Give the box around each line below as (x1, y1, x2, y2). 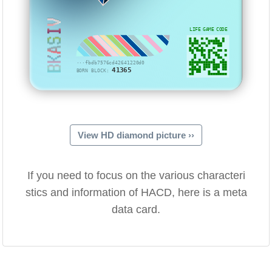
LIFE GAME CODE (189, 26, 228, 32)
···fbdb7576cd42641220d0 (76, 59, 145, 66)
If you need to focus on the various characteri (27, 169, 245, 182)
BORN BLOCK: (76, 67, 112, 73)
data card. (112, 203, 160, 216)
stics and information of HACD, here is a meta (25, 186, 247, 199)
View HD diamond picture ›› (78, 130, 194, 141)
